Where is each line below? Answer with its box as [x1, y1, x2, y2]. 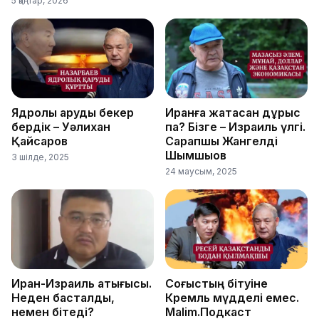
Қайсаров [11, 133, 68, 148]
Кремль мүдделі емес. [165, 290, 299, 305]
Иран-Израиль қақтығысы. [11, 276, 152, 291]
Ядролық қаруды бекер [11, 105, 134, 120]
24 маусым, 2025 [165, 165, 237, 177]
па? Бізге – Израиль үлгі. [165, 119, 305, 134]
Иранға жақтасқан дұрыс [165, 105, 300, 120]
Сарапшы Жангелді [165, 133, 278, 148]
